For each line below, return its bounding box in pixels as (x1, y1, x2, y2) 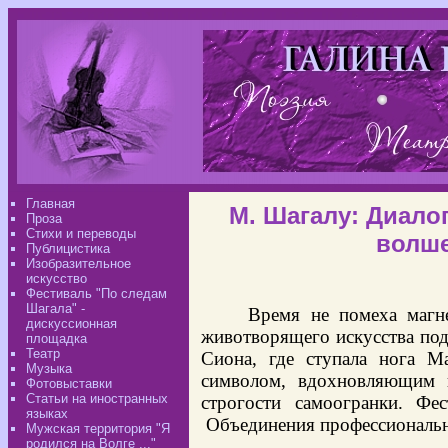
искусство (26, 271, 87, 286)
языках (26, 406, 68, 421)
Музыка (26, 361, 72, 376)
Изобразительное (26, 256, 131, 271)
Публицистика (26, 241, 110, 256)
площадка (26, 331, 87, 346)
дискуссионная (26, 316, 117, 331)
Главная (26, 196, 75, 211)
